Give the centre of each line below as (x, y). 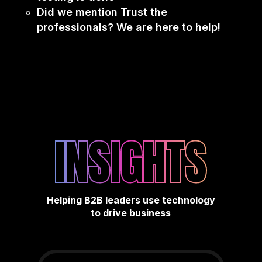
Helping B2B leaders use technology (131, 200)
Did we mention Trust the (102, 12)
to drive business (131, 213)
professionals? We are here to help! (128, 27)
